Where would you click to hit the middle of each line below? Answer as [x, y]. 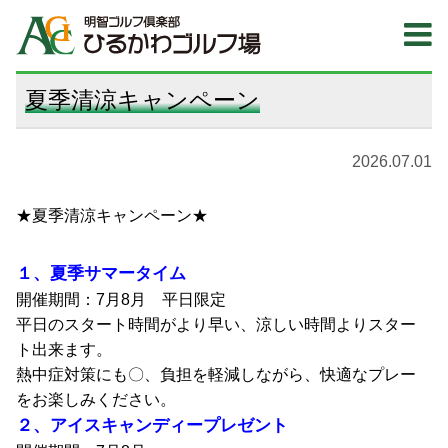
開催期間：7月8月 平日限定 [121, 299]
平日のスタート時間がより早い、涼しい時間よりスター [216, 324]
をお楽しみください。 [96, 399]
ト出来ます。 [64, 349]
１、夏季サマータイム [101, 274]
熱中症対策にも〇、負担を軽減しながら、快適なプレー [216, 374]
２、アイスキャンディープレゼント [152, 426]
